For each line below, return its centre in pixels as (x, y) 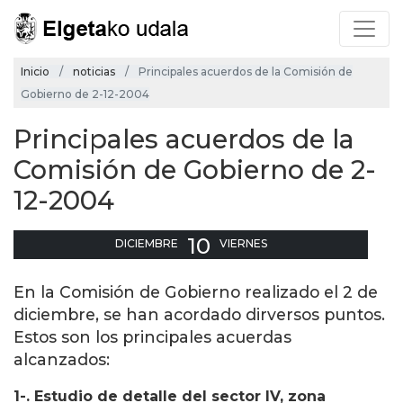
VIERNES (243, 244)
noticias (94, 72)
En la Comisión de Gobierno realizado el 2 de (196, 292)
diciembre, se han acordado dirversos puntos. (199, 315)
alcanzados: (62, 360)
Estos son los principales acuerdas (152, 337)
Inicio (35, 72)
